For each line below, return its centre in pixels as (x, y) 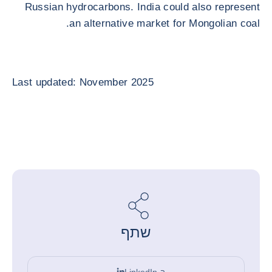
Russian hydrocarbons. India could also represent (142, 7)
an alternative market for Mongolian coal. (165, 23)
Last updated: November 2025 (83, 82)
